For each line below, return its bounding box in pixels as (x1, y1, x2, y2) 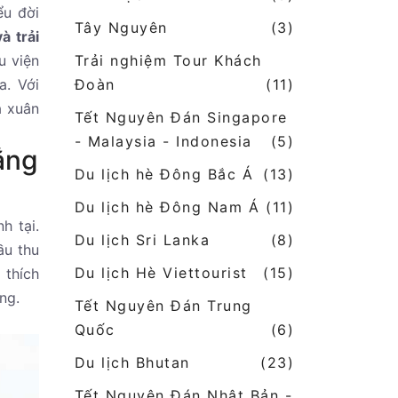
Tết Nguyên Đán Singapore (74, 108, 288, 127)
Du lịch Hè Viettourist (74, 264, 248, 283)
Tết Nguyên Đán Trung (74, 297, 252, 315)
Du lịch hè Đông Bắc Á (74, 165, 253, 184)
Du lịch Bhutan (74, 354, 190, 372)
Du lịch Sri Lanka (74, 231, 210, 250)
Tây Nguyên (74, 19, 168, 37)
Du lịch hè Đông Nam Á (74, 198, 259, 217)
